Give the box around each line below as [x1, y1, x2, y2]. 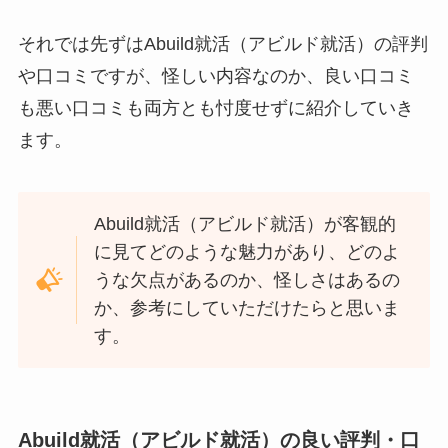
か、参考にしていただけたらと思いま [94, 298, 401, 319]
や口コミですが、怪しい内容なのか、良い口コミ [17, 66, 414, 87]
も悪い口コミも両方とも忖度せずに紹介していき [17, 98, 414, 119]
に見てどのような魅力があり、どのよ [94, 242, 401, 263]
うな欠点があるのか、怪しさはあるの [94, 270, 401, 291]
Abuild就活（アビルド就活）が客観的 [94, 214, 397, 235]
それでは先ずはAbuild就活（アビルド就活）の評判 [17, 34, 428, 55]
